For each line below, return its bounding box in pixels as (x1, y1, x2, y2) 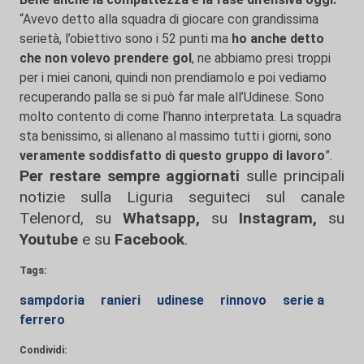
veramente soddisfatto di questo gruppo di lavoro (19, 148, 325, 163)
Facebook (115, 230, 184, 249)
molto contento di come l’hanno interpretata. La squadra (19, 109, 341, 124)
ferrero (19, 312, 65, 327)
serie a (283, 292, 324, 308)
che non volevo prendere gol (19, 50, 192, 66)
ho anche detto (232, 31, 324, 46)
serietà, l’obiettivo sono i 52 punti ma (19, 31, 232, 46)
